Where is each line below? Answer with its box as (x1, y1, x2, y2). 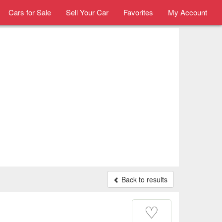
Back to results (119, 174, 167, 184)
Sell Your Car (66, 7, 109, 17)
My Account (168, 7, 207, 17)
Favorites (123, 7, 153, 17)
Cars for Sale (8, 7, 51, 17)
